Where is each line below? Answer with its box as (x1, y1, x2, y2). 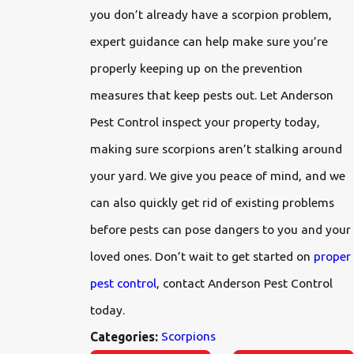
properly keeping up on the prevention (90, 60, 303, 75)
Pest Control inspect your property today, (90, 114, 321, 129)
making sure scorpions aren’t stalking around (90, 141, 343, 156)
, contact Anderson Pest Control (156, 275, 333, 290)
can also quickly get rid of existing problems (90, 194, 335, 209)
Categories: (90, 329, 162, 344)
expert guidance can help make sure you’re (90, 33, 329, 48)
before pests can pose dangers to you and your (90, 221, 352, 236)
